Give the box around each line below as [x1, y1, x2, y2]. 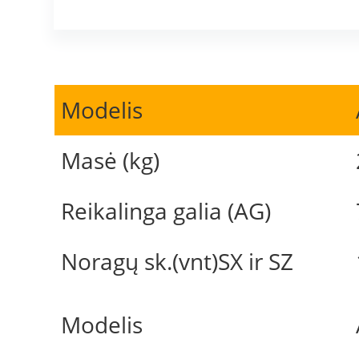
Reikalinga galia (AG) [60, 195, 271, 226]
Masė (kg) [60, 144, 159, 175]
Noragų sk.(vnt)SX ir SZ [60, 245, 293, 276]
